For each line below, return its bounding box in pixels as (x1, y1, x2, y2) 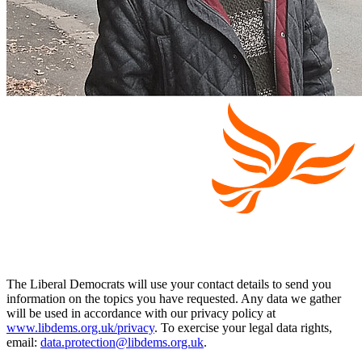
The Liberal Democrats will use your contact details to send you (6, 277, 331, 292)
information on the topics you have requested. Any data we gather (6, 292, 341, 306)
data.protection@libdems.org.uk (40, 335, 204, 350)
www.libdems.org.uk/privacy (6, 321, 154, 335)
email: (6, 335, 40, 350)
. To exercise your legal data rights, (154, 321, 332, 335)
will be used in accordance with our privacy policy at (6, 306, 276, 321)
